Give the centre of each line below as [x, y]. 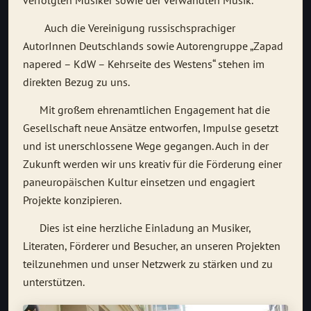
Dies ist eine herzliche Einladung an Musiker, [137, 228]
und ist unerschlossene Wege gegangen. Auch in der [146, 146]
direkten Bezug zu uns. [76, 82]
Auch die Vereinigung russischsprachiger [129, 28]
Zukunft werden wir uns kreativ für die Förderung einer [152, 164]
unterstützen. [54, 282]
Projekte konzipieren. [72, 200]
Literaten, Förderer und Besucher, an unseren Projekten [152, 246]
